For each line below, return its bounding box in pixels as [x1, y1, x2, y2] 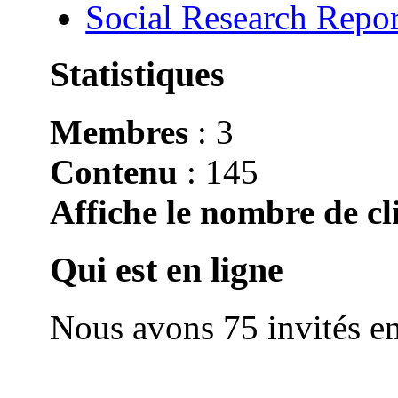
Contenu [50, 153, 179, 192]
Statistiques [50, 54, 226, 95]
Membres [50, 113, 189, 152]
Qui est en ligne [50, 249, 284, 290]
